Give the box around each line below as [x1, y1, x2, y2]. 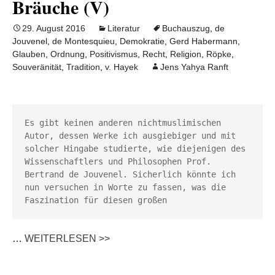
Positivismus [90, 49, 137, 59]
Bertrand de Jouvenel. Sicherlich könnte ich [25, 169, 236, 179]
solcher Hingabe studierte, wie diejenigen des [25, 144, 246, 153]
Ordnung [50, 49, 85, 59]
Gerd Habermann [169, 36, 238, 46]
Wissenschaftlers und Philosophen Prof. [25, 157, 211, 166]
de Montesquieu [52, 36, 115, 46]
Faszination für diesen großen [25, 195, 172, 205]
